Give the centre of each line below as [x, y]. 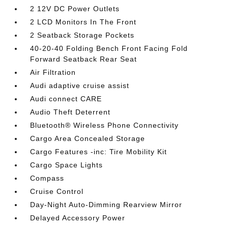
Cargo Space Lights [67, 165]
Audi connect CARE [66, 99]
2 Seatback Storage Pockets [82, 35]
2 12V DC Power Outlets [75, 9]
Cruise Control [57, 191]
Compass [47, 178]
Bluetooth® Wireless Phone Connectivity [105, 125]
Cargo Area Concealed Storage [88, 138]
